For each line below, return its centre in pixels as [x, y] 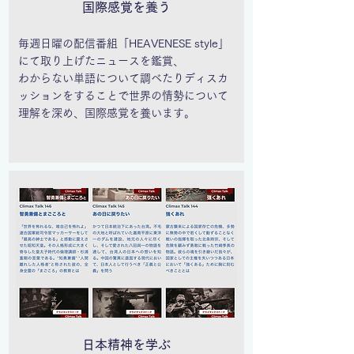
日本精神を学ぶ [126, 345]
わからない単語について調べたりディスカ [123, 78]
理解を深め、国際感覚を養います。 [107, 113]
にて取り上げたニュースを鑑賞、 [101, 61]
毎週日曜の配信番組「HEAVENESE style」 [124, 43]
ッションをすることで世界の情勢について [123, 96]
